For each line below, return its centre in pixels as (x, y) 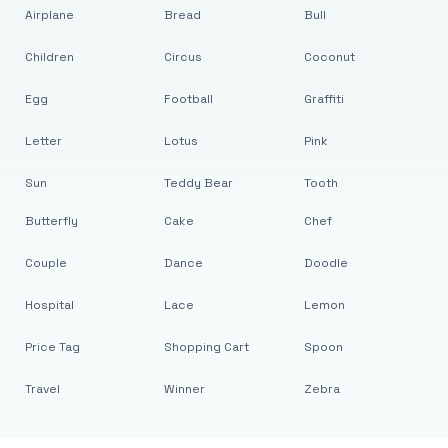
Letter (43, 141)
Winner (185, 389)
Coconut (329, 57)
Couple (45, 263)
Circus (183, 57)
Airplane (49, 15)
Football (189, 99)
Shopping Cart (207, 347)
